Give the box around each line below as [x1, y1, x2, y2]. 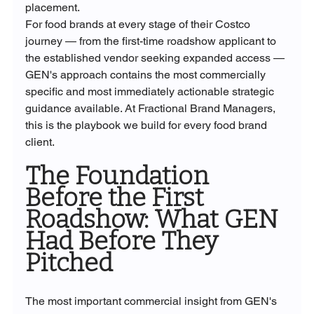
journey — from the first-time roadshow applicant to [25, 34, 279, 48]
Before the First [25, 182, 209, 213]
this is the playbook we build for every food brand [25, 118, 270, 132]
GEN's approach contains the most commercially [25, 67, 268, 81]
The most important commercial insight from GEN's [25, 294, 280, 308]
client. [25, 135, 55, 149]
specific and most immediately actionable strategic [25, 84, 277, 98]
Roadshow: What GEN [25, 203, 284, 235]
